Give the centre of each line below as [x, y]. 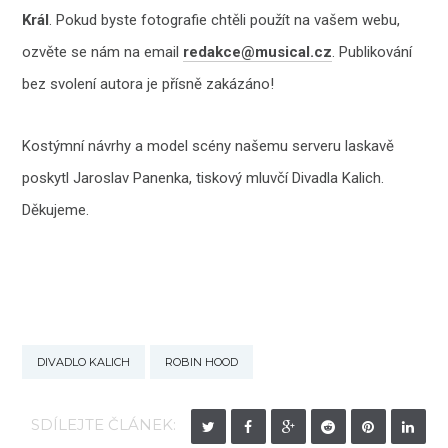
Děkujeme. [56, 210]
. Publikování [372, 52]
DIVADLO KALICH [84, 362]
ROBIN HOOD [202, 362]
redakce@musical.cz [258, 52]
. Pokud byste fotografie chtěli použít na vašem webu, [225, 20]
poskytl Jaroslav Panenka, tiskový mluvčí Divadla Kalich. [203, 178]
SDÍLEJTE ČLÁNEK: [103, 425]
